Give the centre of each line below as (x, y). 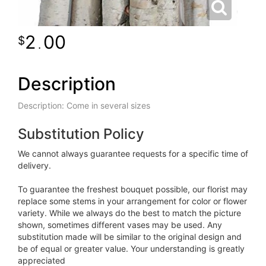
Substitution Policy (81, 134)
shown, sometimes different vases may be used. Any (120, 225)
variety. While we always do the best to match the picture (129, 213)
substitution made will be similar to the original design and (130, 237)
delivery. (34, 166)
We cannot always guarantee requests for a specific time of (133, 154)
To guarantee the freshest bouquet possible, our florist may (133, 189)
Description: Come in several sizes (84, 106)
